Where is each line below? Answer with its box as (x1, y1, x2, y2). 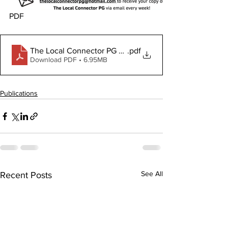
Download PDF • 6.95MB (30, 55, 107, 64)
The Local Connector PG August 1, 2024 (30, 46, 172, 55)
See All (141, 169, 163, 178)
